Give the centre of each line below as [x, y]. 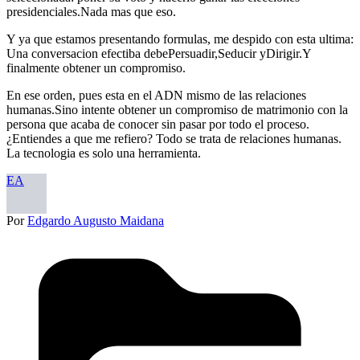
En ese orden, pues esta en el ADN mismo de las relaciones [156, 95]
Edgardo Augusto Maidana [96, 220]
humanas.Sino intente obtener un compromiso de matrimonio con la [177, 109]
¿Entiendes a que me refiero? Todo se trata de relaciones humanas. [174, 138]
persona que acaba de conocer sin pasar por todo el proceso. [158, 124]
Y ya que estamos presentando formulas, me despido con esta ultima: [180, 39]
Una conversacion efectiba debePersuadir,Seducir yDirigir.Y [159, 53]
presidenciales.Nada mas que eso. [91, 11]
